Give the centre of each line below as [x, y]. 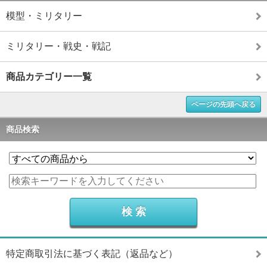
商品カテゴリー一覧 [49, 77]
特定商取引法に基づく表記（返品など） [92, 254]
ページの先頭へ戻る [223, 105]
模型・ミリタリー [44, 16]
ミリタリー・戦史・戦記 [58, 46]
